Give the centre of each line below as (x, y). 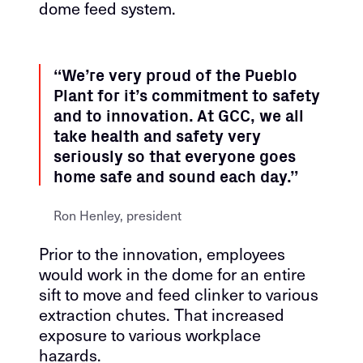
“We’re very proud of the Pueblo (175, 74)
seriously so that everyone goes (175, 155)
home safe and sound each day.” (176, 175)
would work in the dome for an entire (172, 274)
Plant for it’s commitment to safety (187, 94)
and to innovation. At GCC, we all (179, 115)
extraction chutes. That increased (162, 314)
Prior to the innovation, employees (162, 254)
